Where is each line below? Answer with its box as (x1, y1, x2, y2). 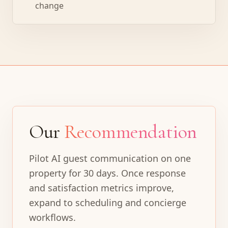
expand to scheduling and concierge (29, 196, 186, 209)
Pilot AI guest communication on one (29, 152, 191, 164)
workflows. (29, 211, 76, 223)
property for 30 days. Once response (29, 167, 186, 179)
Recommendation (64, 120, 197, 144)
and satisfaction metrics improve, (29, 182, 174, 194)
